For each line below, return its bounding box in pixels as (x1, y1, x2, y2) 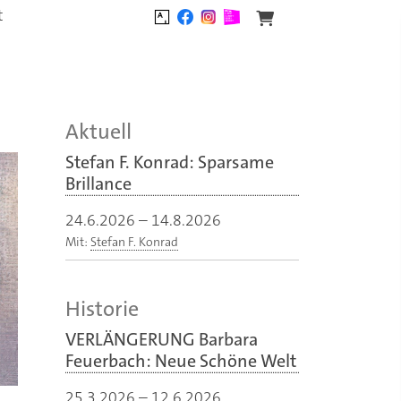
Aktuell (65, 117, 132, 147)
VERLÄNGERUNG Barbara (65, 328, 258, 352)
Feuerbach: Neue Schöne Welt (65, 349, 296, 373)
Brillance (65, 172, 132, 196)
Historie (65, 294, 139, 324)
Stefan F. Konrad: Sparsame (65, 150, 274, 175)
